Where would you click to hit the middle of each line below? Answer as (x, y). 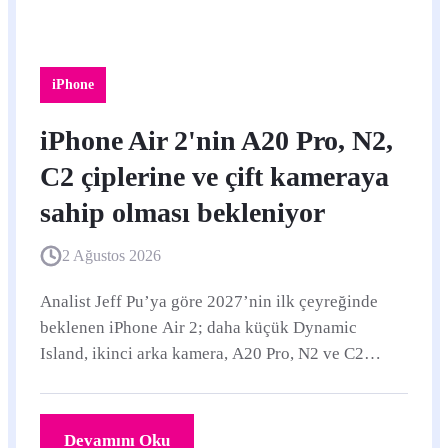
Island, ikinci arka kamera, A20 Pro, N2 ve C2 (202, 353)
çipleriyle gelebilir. (107, 379)
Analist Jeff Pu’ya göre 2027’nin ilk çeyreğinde (209, 301)
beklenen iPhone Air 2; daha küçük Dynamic (198, 327)
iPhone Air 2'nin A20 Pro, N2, (216, 140)
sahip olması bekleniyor (182, 212)
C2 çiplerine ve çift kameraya (214, 176)
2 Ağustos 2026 (111, 255)
